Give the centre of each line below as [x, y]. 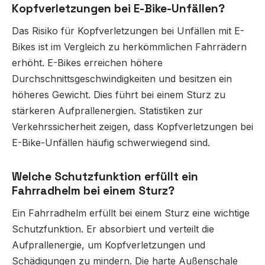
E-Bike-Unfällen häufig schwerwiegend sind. [111, 143]
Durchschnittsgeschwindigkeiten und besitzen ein [122, 79]
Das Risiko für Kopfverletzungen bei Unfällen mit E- [128, 31]
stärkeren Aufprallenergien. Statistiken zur [107, 111]
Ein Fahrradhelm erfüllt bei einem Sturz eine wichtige [131, 213]
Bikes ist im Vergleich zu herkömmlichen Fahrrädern [129, 47]
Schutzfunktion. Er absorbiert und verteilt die [113, 229]
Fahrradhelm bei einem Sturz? [93, 191]
